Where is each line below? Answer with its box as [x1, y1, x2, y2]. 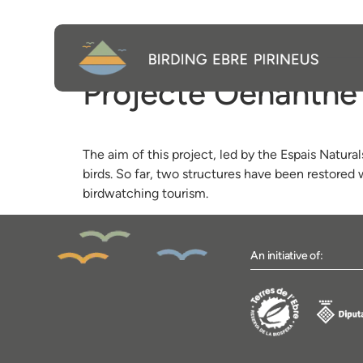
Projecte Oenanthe [83, 73, 357, 113]
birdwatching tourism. [83, 185, 208, 201]
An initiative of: [250, 249, 323, 263]
